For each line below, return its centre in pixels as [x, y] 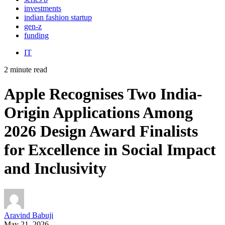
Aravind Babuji [29, 215]
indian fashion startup [58, 17]
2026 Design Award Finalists [101, 131]
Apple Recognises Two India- [103, 94]
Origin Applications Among [98, 113]
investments [43, 8]
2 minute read [26, 69]
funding [36, 35]
